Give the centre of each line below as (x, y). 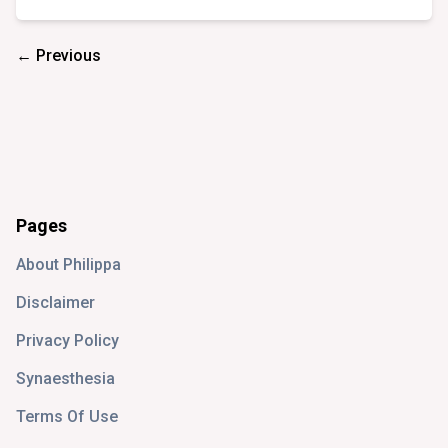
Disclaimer (55, 303)
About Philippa (68, 265)
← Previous (58, 56)
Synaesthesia (65, 379)
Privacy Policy (67, 341)
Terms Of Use (67, 417)
